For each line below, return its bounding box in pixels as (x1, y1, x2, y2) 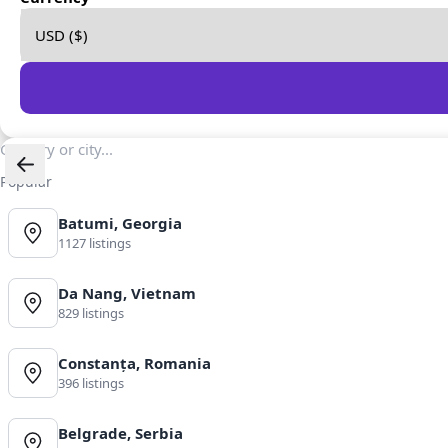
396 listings (58, 374, 124, 393)
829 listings (58, 304, 124, 323)
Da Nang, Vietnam (58, 283, 196, 304)
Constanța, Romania (58, 353, 211, 374)
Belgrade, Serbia (58, 423, 183, 444)
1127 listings (58, 234, 131, 253)
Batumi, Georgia (58, 213, 182, 234)
